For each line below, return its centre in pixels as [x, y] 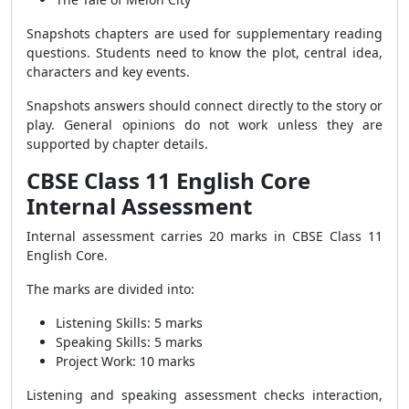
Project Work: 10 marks [126, 361]
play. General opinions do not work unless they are [204, 125]
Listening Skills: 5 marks [129, 323]
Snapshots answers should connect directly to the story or [204, 105]
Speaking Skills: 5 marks [129, 342]
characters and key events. [108, 72]
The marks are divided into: [110, 289]
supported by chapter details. [117, 144]
